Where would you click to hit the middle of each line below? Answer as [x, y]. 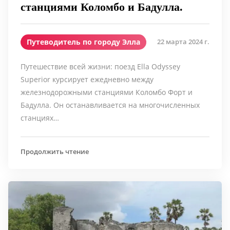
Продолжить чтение [55, 151]
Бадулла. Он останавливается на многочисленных [110, 105]
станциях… [40, 118]
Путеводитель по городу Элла [83, 42]
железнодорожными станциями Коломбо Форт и [107, 92]
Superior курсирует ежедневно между [87, 79]
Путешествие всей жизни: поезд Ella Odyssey [100, 66]
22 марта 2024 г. [183, 42]
